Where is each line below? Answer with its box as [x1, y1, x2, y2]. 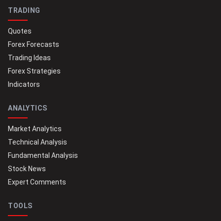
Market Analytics [8, 125, 62, 133]
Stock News [8, 165, 46, 173]
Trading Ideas [8, 54, 51, 62]
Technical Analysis [8, 138, 67, 147]
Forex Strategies [8, 67, 61, 75]
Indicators [8, 80, 40, 89]
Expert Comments [8, 178, 66, 186]
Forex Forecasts [8, 40, 59, 49]
